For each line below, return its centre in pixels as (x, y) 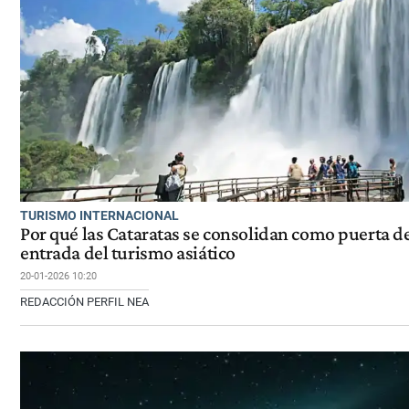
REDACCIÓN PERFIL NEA (84, 301)
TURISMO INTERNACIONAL (100, 215)
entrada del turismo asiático (128, 252)
